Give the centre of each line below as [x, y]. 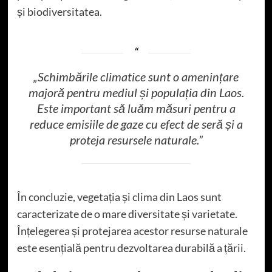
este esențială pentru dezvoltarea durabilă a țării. [131, 247]
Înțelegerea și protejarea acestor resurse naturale [132, 230]
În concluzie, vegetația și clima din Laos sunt [119, 196]
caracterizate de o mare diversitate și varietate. [127, 213]
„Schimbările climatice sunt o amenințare [136, 77]
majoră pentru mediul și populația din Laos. [136, 93]
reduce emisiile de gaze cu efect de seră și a [136, 124]
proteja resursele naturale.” [136, 140]
